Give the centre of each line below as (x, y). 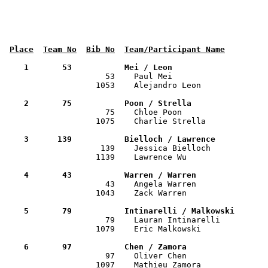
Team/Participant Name (175, 50)
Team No (60, 50)
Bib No (100, 50)
